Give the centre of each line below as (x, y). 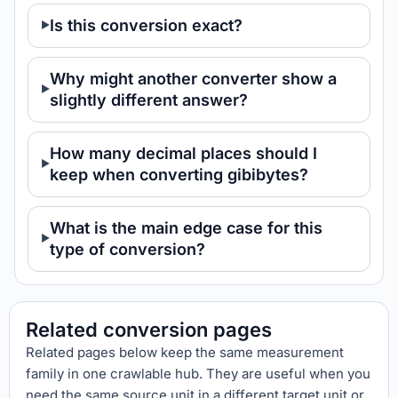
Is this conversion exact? (146, 25)
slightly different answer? (149, 100)
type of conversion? (127, 249)
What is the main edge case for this (186, 228)
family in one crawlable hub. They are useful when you (198, 374)
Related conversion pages (149, 330)
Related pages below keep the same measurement (185, 352)
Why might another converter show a (193, 79)
